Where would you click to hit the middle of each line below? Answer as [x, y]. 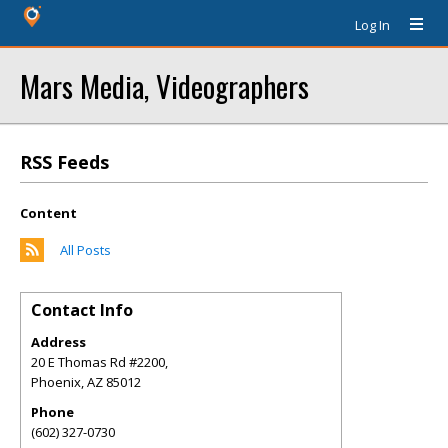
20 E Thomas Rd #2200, [99, 362]
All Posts [85, 250]
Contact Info [82, 310]
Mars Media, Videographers [164, 85]
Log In [372, 25]
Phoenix [56, 382]
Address [58, 342]
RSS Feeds [64, 162]
